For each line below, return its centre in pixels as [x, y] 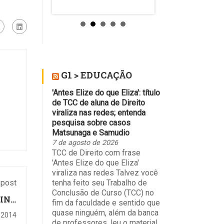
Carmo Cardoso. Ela [186, 36]
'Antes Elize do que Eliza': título [106, 93]
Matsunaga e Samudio [90, 133]
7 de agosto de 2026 [85, 143]
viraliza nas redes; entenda [98, 113]
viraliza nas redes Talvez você [105, 173]
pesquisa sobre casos [91, 123]
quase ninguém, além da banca [105, 213]
